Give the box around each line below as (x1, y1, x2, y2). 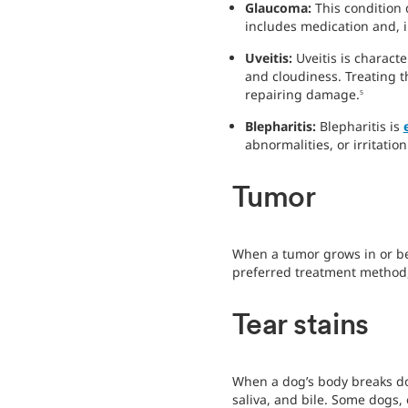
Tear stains (231, 312, 369, 342)
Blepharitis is (319, 117, 403, 136)
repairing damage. (244, 86, 360, 104)
